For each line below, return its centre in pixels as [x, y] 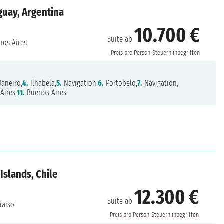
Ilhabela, [43, 83]
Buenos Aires [46, 93]
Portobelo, [121, 83]
